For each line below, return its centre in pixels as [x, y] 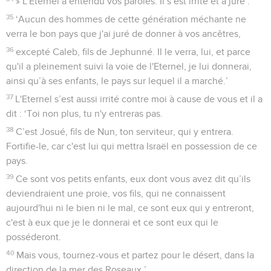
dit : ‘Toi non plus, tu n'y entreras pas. [84, 113]
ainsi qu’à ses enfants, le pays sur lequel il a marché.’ [117, 81]
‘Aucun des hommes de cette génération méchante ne [131, 19]
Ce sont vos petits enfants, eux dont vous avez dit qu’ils [133, 179]
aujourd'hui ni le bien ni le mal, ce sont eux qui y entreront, [130, 208]
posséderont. [34, 237]
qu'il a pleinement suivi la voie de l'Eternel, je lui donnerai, [129, 66]
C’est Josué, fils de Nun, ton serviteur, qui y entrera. [125, 132]
